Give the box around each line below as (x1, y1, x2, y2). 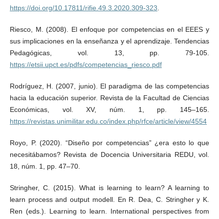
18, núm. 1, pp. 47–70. (9, 162, 80, 171)
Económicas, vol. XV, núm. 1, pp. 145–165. (9, 106, 210, 114)
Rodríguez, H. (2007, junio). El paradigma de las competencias (9, 82, 210, 90)
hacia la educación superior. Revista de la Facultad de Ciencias (9, 94, 210, 102)
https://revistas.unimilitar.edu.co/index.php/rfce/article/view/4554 (9, 117, 207, 126)
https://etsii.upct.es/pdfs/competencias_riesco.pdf (9, 61, 162, 69)
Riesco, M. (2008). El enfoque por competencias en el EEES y (9, 25, 210, 34)
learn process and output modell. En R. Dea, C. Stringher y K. (9, 196, 210, 204)
